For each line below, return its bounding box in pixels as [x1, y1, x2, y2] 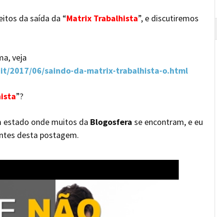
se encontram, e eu [132, 116, 203, 127]
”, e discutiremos [138, 13, 199, 24]
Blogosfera [90, 116, 132, 127]
